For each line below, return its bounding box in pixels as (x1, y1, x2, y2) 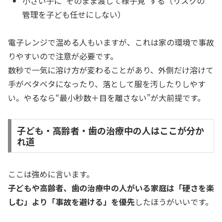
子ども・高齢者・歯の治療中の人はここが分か (16, 124, 204, 137)
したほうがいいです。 (135, 195, 213, 208)
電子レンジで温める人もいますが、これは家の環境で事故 (8, 36, 214, 49)
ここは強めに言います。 (8, 167, 94, 180)
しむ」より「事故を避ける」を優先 (8, 195, 135, 208)
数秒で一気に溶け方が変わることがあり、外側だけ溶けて (8, 64, 214, 76)
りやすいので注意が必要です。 (8, 50, 118, 62)
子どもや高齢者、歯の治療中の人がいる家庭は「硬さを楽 (8, 181, 214, 194)
